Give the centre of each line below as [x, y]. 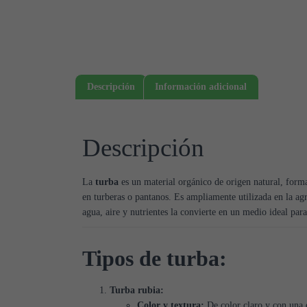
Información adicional [201, 87]
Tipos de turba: [155, 259]
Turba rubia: [137, 291]
